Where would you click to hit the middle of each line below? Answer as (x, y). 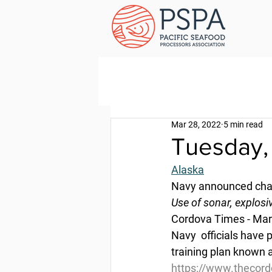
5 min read (243, 124)
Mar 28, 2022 (196, 124)
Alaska (188, 170)
